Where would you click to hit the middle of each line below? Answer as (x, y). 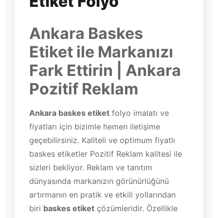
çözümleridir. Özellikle (136, 208)
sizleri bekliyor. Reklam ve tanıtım (91, 167)
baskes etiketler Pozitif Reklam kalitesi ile (106, 154)
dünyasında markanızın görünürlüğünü (99, 181)
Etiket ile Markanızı (101, 52)
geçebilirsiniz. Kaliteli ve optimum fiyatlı (102, 140)
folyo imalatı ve (139, 113)
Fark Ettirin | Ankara (105, 70)
